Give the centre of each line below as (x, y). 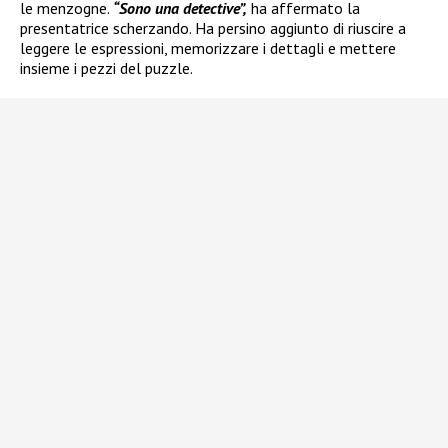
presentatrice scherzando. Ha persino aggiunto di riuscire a (213, 28)
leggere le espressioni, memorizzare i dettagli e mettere (208, 48)
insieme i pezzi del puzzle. (106, 68)
